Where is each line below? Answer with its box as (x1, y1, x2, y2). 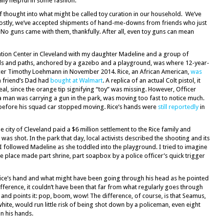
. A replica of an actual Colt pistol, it (103, 77, 200, 84)
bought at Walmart (50, 77, 103, 84)
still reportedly (158, 103, 198, 110)
